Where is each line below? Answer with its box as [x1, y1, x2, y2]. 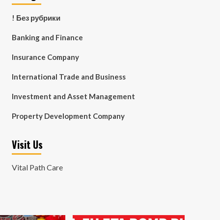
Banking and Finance [11, 33, 83, 42]
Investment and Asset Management [11, 92, 135, 101]
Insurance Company [11, 53, 79, 61]
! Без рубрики [11, 13, 60, 22]
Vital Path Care [11, 163, 63, 172]
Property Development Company [11, 111, 125, 120]
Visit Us [11, 137, 43, 152]
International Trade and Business [11, 72, 126, 81]
